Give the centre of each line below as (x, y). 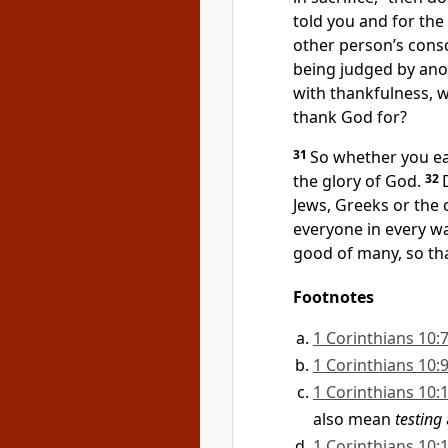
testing (418, 419)
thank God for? (350, 117)
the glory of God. (357, 181)
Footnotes (333, 297)
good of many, (347, 253)
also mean (354, 419)
